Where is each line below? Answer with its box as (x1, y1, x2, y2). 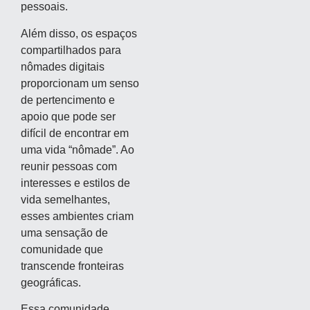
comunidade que (21, 243, 103, 255)
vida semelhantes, (21, 193, 110, 206)
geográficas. (21, 276, 81, 289)
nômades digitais (21, 60, 104, 73)
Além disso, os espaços (21, 27, 137, 39)
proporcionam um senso (21, 77, 139, 89)
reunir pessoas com (21, 160, 117, 172)
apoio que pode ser (21, 110, 116, 122)
